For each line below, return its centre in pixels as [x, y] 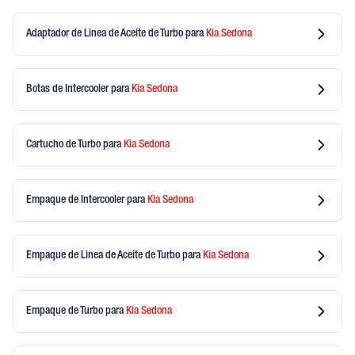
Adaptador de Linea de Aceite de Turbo [106, 34]
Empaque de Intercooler [76, 200]
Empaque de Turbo [66, 311]
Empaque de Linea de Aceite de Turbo [104, 256]
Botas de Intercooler [69, 89]
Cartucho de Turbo [65, 145]
